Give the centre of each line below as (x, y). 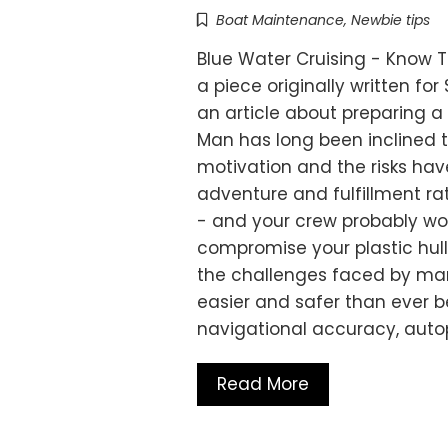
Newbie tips (390, 20)
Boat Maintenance (280, 20)
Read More (263, 384)
